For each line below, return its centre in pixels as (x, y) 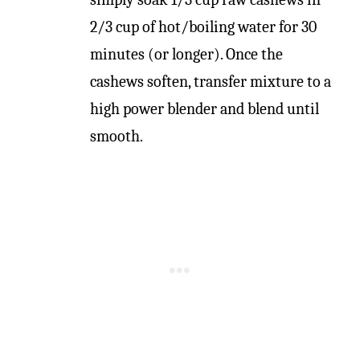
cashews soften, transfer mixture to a (211, 82)
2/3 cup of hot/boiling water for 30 (203, 27)
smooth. (117, 136)
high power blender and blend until (205, 109)
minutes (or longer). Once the (186, 54)
